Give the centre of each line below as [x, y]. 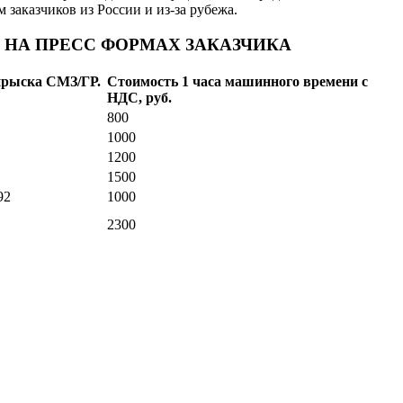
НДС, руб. [139, 98]
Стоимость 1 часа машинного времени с [237, 82]
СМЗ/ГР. [73, 82]
